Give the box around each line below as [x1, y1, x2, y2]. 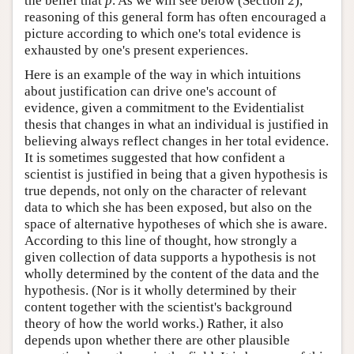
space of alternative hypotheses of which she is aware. [24, 217, 327, 232]
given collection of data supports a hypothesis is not [24, 250, 316, 265]
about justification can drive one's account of [24, 84, 277, 100]
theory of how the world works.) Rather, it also [24, 316, 284, 332]
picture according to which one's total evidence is [24, 26, 301, 42]
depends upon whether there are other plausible [24, 333, 290, 348]
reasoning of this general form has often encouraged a [24, 9, 326, 25]
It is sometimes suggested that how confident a [24, 150, 285, 166]
